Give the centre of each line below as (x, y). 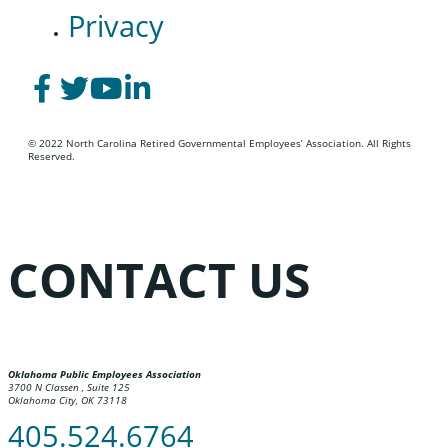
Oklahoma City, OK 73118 (67, 400)
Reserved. (51, 155)
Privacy (116, 25)
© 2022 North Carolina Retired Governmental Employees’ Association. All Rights (219, 142)
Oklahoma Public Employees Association (104, 374)
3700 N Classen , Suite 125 (69, 387)
